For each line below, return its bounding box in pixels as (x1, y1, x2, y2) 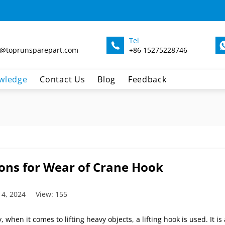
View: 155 (35, 189, 67, 199)
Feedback (128, 74, 167, 85)
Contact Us (40, 74, 85, 85)
